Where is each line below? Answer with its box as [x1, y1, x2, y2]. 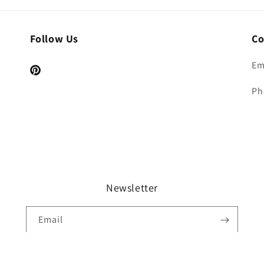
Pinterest [28, 71, 64, 82]
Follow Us [29, 31, 79, 45]
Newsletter [106, 180, 158, 194]
